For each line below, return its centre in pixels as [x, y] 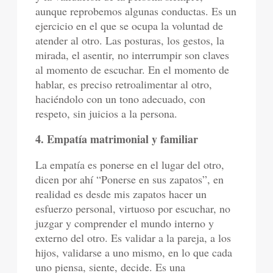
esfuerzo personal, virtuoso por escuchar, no [133, 208]
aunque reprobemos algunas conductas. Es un [136, 11]
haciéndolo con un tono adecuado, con [121, 99]
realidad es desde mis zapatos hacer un [121, 194]
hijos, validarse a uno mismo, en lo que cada [134, 252]
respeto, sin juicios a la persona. [107, 113]
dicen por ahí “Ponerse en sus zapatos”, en [130, 179]
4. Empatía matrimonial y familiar [117, 139]
